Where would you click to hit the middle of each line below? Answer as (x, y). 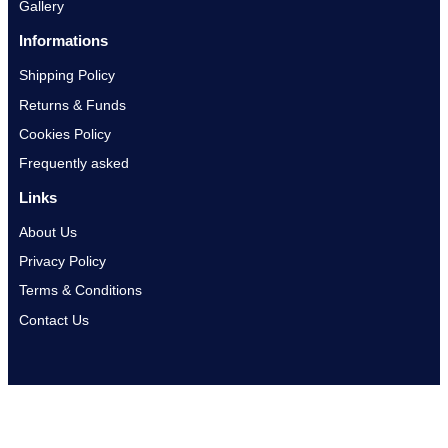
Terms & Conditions (80, 290)
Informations (63, 41)
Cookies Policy (64, 133)
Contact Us (53, 319)
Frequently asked (73, 162)
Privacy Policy (62, 261)
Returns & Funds (72, 104)
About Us (47, 232)
